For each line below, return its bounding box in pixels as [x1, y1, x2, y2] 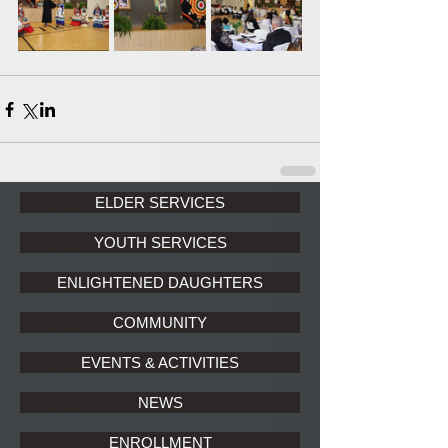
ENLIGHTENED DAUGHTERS [57, 274, 263, 291]
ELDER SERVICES [95, 194, 225, 211]
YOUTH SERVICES [93, 234, 227, 251]
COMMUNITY [113, 314, 207, 331]
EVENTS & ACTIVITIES [81, 354, 239, 371]
